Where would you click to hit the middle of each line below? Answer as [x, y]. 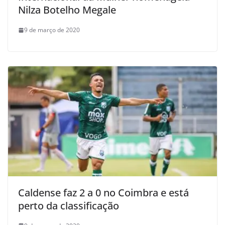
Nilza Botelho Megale [67, 10]
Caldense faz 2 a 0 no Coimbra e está [103, 192]
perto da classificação [69, 205]
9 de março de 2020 [52, 30]
